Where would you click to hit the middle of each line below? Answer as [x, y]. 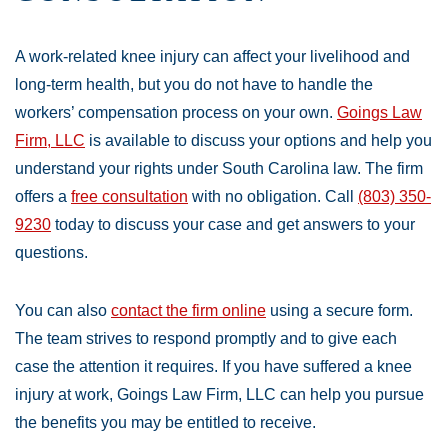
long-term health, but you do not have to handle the [194, 84]
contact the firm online [188, 310]
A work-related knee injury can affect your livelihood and [212, 56]
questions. [51, 252]
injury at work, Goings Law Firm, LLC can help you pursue [219, 394]
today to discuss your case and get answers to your [233, 224]
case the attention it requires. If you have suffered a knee [213, 366]
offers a [43, 196]
